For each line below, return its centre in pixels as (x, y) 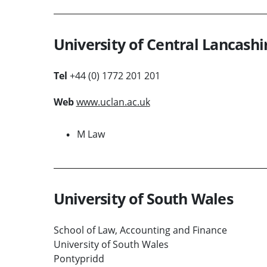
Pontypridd (79, 258)
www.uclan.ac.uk (113, 102)
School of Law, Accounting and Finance (140, 230)
